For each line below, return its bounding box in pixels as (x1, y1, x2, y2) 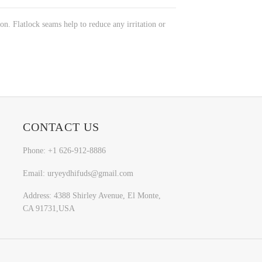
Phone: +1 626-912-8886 (22, 146, 106, 155)
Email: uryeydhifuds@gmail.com (22, 168, 133, 178)
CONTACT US (22, 120, 100, 133)
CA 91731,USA (22, 204, 75, 213)
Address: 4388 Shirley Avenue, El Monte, (22, 191, 161, 201)
